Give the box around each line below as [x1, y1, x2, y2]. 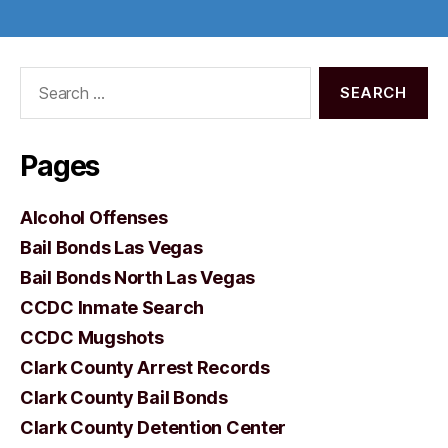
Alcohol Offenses [20, 207, 168, 228]
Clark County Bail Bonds [20, 387, 228, 408]
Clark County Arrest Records [20, 357, 270, 378]
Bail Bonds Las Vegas [20, 237, 203, 258]
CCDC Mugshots [20, 327, 164, 348]
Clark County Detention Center [20, 417, 287, 438]
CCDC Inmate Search [20, 297, 205, 318]
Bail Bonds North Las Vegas [20, 267, 255, 288]
